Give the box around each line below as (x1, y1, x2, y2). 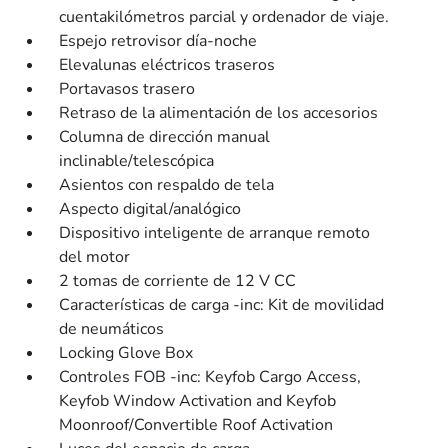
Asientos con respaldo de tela (59, 174, 275, 196)
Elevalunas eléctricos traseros (59, 54, 276, 76)
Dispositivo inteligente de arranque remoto (59, 222, 371, 244)
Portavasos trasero (59, 78, 196, 100)
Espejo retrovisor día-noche (59, 30, 258, 52)
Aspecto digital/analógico (59, 198, 242, 220)
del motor (59, 246, 131, 268)
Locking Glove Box (59, 342, 194, 364)
